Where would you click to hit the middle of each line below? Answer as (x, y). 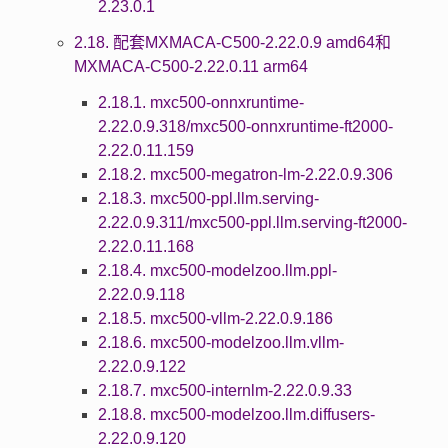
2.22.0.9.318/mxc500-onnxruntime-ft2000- (245, 126)
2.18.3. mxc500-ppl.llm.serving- (208, 198)
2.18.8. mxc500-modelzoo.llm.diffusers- (236, 414)
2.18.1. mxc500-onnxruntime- (200, 102)
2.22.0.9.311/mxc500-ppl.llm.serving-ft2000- (252, 222)
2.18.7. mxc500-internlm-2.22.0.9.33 (224, 390)
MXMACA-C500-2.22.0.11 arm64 (190, 66)
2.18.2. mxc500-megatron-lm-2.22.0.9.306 (245, 174)
